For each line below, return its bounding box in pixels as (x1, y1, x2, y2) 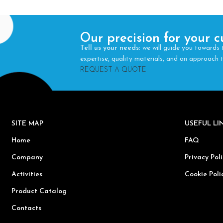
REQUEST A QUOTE (80, 66, 146, 74)
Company (11, 153, 43, 161)
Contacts (11, 204, 41, 212)
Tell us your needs (80, 44, 139, 52)
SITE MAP (11, 119, 43, 127)
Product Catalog (11, 187, 67, 195)
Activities (11, 170, 42, 178)
